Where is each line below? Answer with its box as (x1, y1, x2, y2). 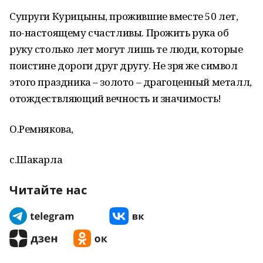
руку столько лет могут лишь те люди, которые (9, 42, 243, 56)
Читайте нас (9, 182, 87, 198)
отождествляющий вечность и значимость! (9, 92, 222, 105)
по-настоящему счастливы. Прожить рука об (9, 26, 229, 39)
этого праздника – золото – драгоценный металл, (9, 75, 252, 89)
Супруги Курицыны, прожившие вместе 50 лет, (9, 9, 238, 23)
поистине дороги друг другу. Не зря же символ (9, 59, 238, 72)
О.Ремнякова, (9, 122, 73, 136)
